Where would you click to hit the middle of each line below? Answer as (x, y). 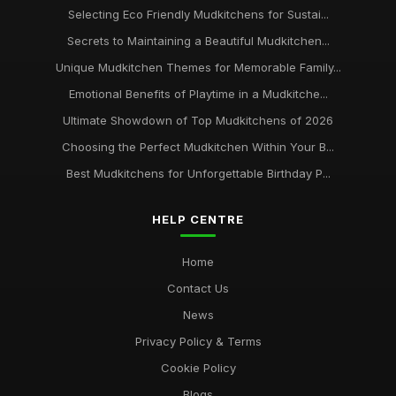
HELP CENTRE (198, 219)
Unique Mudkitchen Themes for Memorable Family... (198, 67)
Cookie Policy (198, 368)
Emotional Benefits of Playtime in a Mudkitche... (198, 94)
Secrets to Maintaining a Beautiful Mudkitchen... (198, 41)
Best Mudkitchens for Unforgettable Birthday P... (198, 173)
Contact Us (198, 288)
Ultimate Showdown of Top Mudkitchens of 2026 (198, 120)
